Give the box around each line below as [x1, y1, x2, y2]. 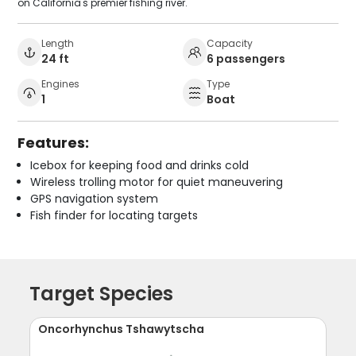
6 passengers [207, 50, 285, 67]
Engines [41, 76, 80, 91]
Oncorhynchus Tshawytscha [38, 320, 205, 337]
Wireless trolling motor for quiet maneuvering [30, 173, 284, 190]
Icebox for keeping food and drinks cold [30, 157, 250, 173]
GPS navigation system [30, 190, 159, 207]
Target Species [29, 280, 174, 307]
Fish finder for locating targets [30, 207, 199, 223]
